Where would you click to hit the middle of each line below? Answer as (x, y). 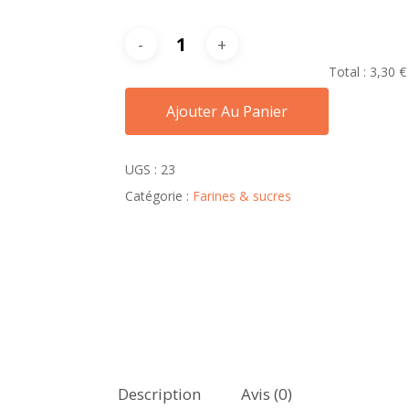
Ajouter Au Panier (226, 111)
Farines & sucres (241, 196)
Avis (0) (266, 394)
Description (159, 394)
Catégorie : (158, 196)
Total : (349, 72)
